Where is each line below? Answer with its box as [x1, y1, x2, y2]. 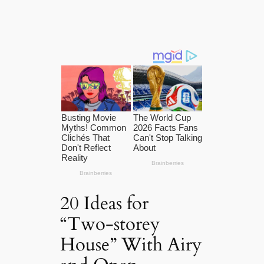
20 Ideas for [60, 190, 149, 216]
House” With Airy [60, 232, 202, 257]
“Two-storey [60, 211, 160, 236]
